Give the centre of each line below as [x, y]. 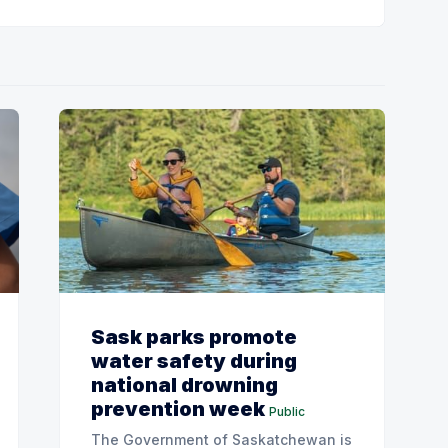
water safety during [194, 360]
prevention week [178, 408]
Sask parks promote [194, 336]
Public [287, 411]
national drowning [184, 384]
